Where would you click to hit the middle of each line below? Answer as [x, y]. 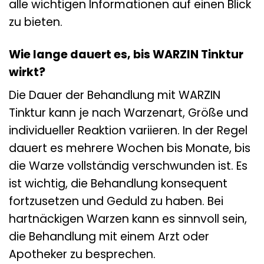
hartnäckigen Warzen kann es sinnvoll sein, [128, 219]
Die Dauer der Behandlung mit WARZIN [115, 95]
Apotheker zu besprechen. [82, 255]
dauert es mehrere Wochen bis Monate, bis [130, 148]
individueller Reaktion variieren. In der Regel [128, 131]
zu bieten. [36, 22]
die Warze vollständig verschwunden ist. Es [128, 166]
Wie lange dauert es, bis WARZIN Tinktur [126, 54]
